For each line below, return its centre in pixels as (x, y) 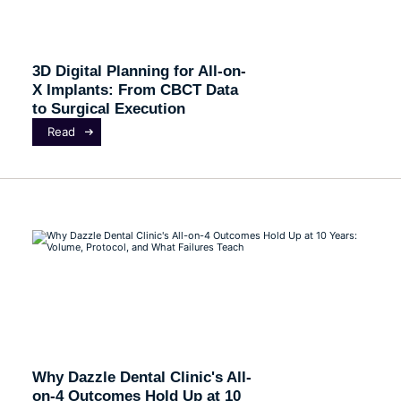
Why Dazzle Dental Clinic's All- (141, 377)
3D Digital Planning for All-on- (139, 70)
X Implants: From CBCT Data (135, 89)
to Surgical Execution (108, 108)
